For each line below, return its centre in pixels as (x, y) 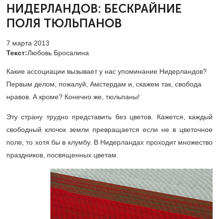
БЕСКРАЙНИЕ (143, 9)
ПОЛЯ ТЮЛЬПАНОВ (64, 23)
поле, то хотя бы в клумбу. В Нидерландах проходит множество (109, 142)
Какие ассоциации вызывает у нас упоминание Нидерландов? (107, 71)
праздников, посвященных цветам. (62, 155)
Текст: (17, 53)
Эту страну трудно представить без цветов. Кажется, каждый (109, 117)
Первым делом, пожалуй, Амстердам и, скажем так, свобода (104, 84)
